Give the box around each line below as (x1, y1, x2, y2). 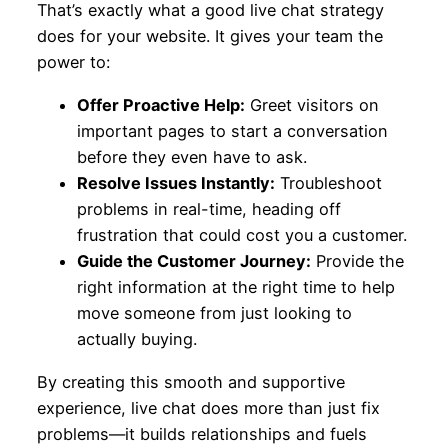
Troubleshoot (274, 172, 382, 193)
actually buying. (76, 328, 197, 349)
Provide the (310, 250, 404, 271)
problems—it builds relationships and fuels (36, 423, 367, 444)
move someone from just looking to (76, 302, 352, 323)
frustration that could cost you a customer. (76, 224, 407, 245)
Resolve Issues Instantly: (76, 172, 275, 193)
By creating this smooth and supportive (36, 371, 345, 392)
